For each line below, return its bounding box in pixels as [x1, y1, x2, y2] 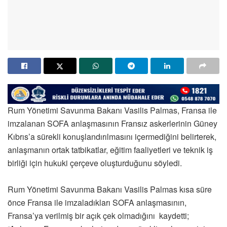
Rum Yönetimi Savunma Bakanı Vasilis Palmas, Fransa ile [8, 104, 217, 116]
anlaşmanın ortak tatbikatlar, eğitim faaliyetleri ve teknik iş [8, 144, 213, 156]
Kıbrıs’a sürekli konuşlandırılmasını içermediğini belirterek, [8, 131, 216, 142]
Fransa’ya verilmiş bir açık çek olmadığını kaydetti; [8, 210, 189, 221]
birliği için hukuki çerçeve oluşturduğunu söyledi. [8, 157, 182, 169]
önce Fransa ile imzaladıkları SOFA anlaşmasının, [8, 197, 186, 208]
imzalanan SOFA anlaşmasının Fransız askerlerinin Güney [8, 118, 217, 129]
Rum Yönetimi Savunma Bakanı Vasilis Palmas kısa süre [8, 183, 212, 195]
